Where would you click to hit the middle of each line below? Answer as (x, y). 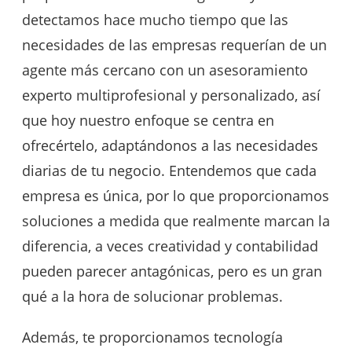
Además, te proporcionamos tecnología (152, 337)
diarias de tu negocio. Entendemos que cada (169, 170)
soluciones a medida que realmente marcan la (176, 220)
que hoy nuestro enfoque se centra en (148, 120)
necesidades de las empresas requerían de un (174, 44)
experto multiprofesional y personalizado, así (171, 95)
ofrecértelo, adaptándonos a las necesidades (170, 145)
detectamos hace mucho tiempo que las (155, 19)
